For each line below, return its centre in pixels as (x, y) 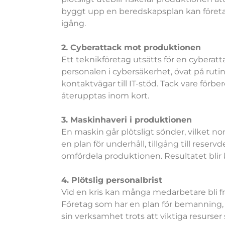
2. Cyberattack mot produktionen (131, 47)
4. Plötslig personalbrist (112, 180)
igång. (74, 23)
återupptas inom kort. (105, 95)
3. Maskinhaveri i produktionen (127, 120)
